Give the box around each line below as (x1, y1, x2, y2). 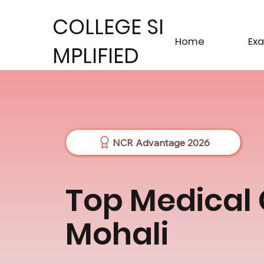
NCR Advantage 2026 (112, 136, 210, 148)
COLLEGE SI (52, 12, 164, 42)
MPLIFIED (52, 41, 139, 71)
